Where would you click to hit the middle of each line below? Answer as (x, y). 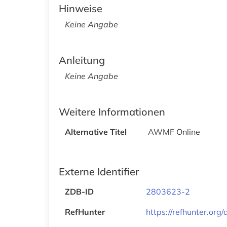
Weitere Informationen (112, 111)
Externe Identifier (99, 171)
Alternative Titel (96, 131)
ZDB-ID (79, 191)
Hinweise (81, 8)
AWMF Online (174, 131)
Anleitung (82, 60)
